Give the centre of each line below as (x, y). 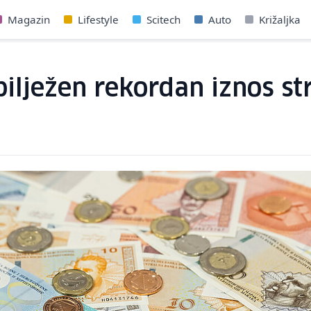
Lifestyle (99, 19)
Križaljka (280, 19)
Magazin (29, 19)
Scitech (164, 19)
